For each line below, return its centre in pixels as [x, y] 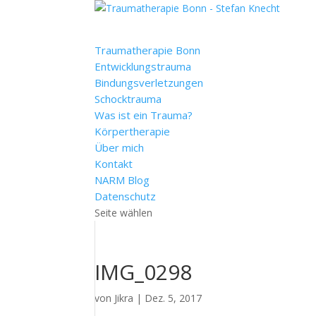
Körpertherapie [133, 131]
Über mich [120, 147]
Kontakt [114, 164]
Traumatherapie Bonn [148, 50]
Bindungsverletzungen [149, 83]
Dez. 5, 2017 [174, 298]
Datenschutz [126, 196]
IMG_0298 [144, 272]
